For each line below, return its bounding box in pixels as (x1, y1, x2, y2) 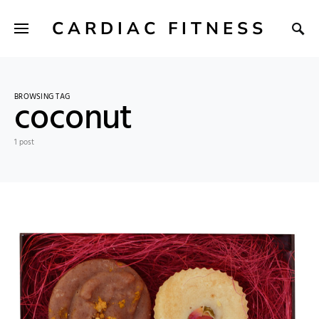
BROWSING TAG (14, 90, 70, 103)
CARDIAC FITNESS (52, 16, 267, 40)
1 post (14, 136, 34, 149)
